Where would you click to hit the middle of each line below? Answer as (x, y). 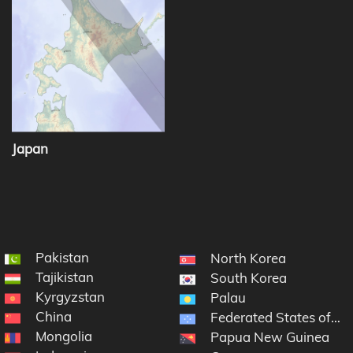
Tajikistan (65, 277)
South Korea (249, 278)
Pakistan (63, 258)
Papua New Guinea (270, 337)
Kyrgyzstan (71, 297)
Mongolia (64, 336)
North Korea (249, 258)
